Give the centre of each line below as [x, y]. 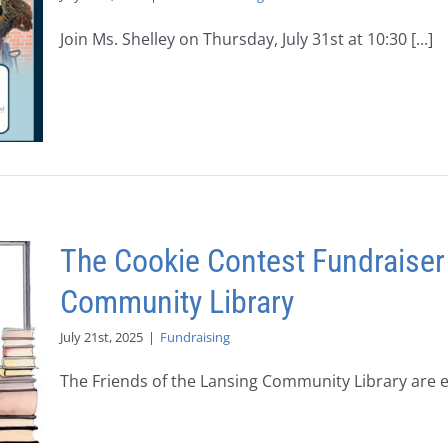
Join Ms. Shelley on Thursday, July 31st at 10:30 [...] [246, 39]
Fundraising [195, 337]
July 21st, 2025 [101, 337]
